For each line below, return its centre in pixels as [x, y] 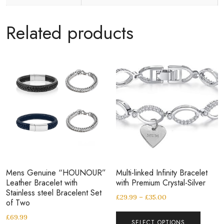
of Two [18, 203]
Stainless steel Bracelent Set [54, 193]
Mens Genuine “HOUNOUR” [56, 173]
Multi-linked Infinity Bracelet [162, 173]
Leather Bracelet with [42, 183]
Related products [70, 32]
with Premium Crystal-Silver [161, 183]
